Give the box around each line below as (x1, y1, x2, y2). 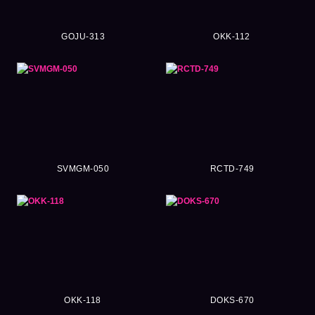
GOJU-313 (61, 32, 105, 42)
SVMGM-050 (56, 163, 110, 174)
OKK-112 (213, 32, 251, 42)
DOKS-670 (210, 295, 255, 306)
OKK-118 (64, 295, 102, 306)
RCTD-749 (210, 163, 255, 174)
